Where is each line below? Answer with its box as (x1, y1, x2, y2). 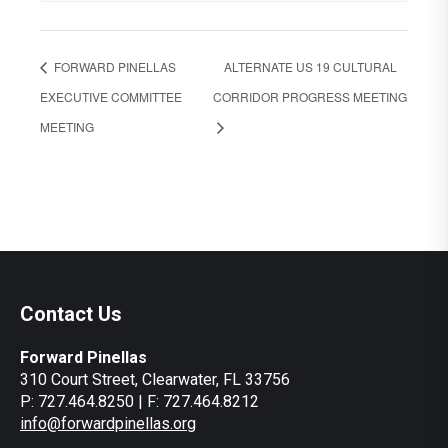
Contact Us (20, 301, 122, 326)
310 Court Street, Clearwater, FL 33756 (20, 369, 290, 389)
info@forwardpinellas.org (20, 413, 196, 433)
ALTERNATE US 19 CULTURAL (223, 58, 397, 76)
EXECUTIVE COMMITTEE (40, 88, 182, 106)
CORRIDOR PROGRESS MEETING (212, 88, 407, 106)
